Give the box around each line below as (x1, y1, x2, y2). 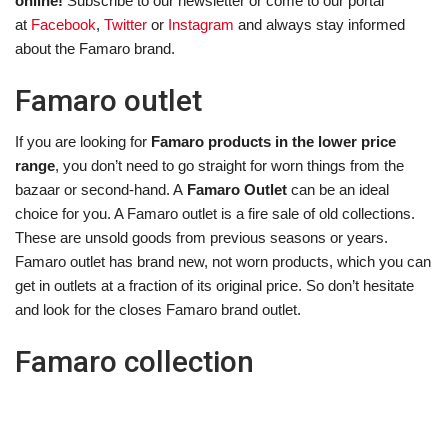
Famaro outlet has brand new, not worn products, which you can (15, 252, 431, 270)
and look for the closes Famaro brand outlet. (15, 300, 301, 318)
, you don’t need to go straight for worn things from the (55, 156, 404, 174)
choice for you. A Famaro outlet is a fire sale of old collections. (15, 204, 415, 222)
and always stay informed (234, 15, 405, 33)
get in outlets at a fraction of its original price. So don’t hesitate (15, 276, 414, 294)
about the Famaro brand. (15, 39, 175, 57)
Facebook (31, 15, 96, 33)
